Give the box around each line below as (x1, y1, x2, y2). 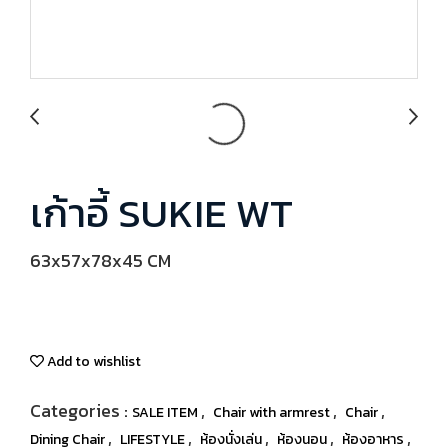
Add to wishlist (44, 351, 141, 372)
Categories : (30, 397, 132, 424)
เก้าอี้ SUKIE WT (30, 183, 293, 243)
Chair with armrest (213, 402, 333, 423)
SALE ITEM (132, 402, 201, 423)
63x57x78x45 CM (30, 247, 171, 274)
